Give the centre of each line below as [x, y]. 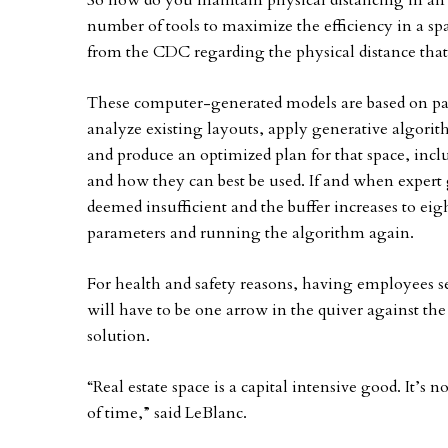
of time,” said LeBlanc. [167, 413]
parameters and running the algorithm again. [250, 233]
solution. [118, 336]
